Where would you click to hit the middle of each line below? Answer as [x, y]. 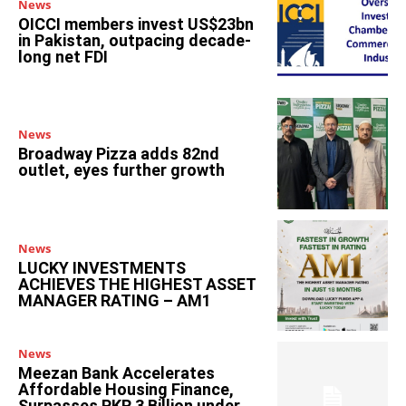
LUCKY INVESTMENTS [102, 267]
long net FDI [63, 56]
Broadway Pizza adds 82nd [119, 154]
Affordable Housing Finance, [126, 389]
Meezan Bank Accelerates [116, 372]
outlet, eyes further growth [121, 170]
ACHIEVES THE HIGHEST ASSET [137, 284]
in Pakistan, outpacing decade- [135, 40]
